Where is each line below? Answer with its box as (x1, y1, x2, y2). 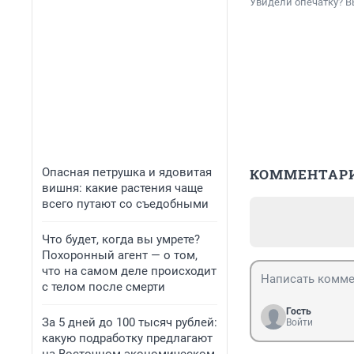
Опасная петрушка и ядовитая (42, 165, 212, 179)
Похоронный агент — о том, (42, 248, 198, 262)
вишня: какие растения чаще (42, 181, 203, 195)
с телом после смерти (42, 280, 165, 294)
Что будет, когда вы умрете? (42, 232, 200, 247)
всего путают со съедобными (42, 197, 209, 211)
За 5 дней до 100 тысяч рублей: (42, 315, 217, 330)
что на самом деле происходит (42, 264, 217, 278)
